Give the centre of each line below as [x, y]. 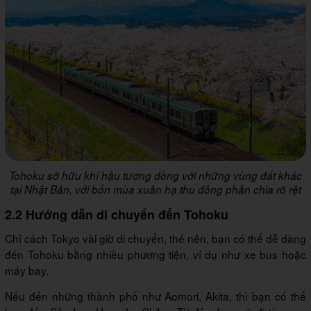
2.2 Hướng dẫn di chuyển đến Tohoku [117, 215]
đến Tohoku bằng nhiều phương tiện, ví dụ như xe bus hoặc [155, 254]
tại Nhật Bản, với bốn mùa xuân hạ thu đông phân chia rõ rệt [155, 190]
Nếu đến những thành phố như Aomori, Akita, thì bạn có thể [155, 296]
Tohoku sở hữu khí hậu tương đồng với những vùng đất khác [155, 176]
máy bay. [27, 270]
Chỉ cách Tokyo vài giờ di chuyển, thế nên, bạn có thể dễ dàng [155, 238]
